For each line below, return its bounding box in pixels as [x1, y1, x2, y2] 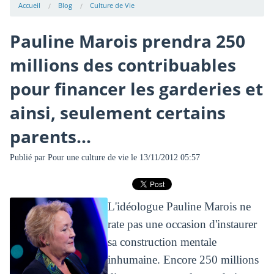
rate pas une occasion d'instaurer [107, 217, 257, 231]
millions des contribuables [9, 53, 236, 76]
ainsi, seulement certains [9, 100, 226, 124]
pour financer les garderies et [9, 76, 263, 100]
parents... [9, 124, 91, 148]
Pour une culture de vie [47, 153, 128, 163]
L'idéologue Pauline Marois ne [107, 199, 251, 213]
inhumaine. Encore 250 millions [107, 253, 259, 266]
